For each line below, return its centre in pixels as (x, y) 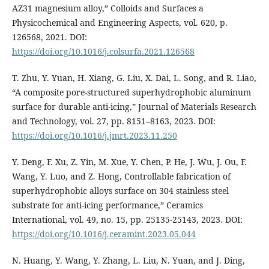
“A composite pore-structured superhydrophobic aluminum (131, 92)
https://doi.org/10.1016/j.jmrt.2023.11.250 (94, 136)
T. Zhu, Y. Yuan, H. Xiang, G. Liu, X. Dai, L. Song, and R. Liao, (134, 78)
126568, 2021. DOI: (49, 37)
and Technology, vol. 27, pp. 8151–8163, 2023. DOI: (113, 121)
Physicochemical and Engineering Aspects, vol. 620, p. (119, 23)
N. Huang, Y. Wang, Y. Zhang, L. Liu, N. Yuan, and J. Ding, (128, 261)
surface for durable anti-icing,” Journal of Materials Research (134, 107)
